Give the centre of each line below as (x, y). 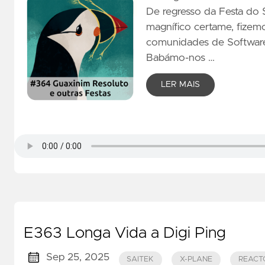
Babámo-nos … (180, 58)
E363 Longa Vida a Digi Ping (125, 233)
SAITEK (140, 260)
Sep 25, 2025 (77, 257)
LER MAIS (180, 84)
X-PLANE (196, 260)
